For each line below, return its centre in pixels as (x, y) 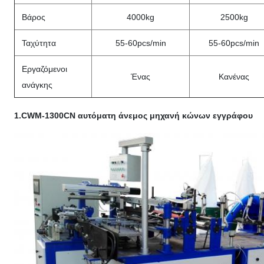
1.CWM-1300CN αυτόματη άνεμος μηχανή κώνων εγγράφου (133, 115)
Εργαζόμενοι (44, 69)
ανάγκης (37, 85)
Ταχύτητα (39, 43)
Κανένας (234, 77)
